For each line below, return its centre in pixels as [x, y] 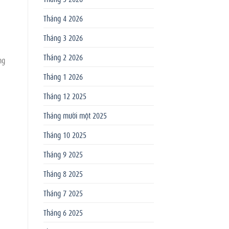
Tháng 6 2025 [63, 212]
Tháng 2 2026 [63, 56]
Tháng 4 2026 [63, 18]
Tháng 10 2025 [65, 134]
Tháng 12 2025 [65, 95]
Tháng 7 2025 [63, 192]
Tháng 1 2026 [63, 76]
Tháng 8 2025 [63, 173]
